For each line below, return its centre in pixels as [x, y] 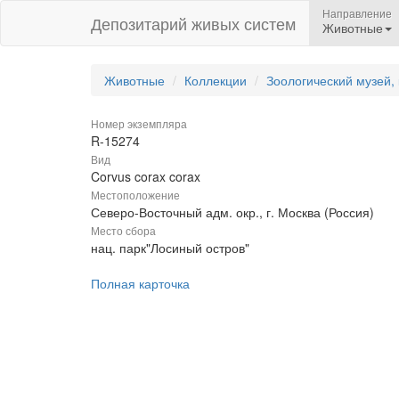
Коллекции [216, 80]
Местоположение [135, 195]
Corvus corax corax [146, 176]
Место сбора [123, 230]
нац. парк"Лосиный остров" [170, 248]
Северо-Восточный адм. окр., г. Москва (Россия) [232, 212]
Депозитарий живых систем [193, 23]
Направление [357, 13]
